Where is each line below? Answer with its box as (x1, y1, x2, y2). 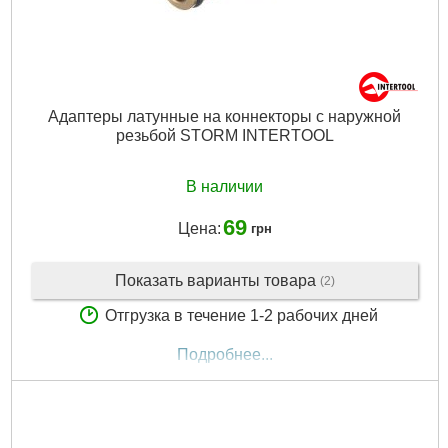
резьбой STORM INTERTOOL (115, 126, 334, 144)
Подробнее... (176, 346, 273, 364)
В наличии (186, 178, 263, 196)
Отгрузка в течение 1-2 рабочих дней (104, 307, 378, 325)
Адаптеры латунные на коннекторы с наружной (48, 107, 401, 125)
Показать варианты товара (114, 271, 320, 289)
